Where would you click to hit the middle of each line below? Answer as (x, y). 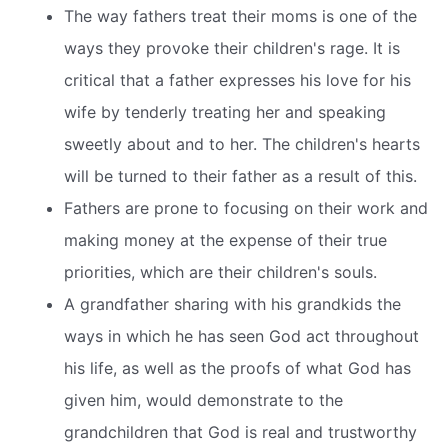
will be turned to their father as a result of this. (240, 176)
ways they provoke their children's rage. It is (232, 48)
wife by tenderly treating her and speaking (225, 112)
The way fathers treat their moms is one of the (240, 16)
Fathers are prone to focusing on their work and (246, 208)
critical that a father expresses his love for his (237, 80)
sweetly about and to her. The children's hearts (242, 144)
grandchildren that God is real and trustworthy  (243, 432)
